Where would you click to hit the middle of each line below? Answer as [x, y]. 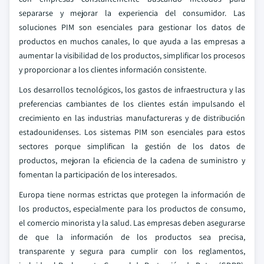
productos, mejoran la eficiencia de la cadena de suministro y [132, 160]
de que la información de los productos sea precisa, [132, 237]
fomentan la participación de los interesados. [98, 174]
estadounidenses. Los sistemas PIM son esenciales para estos [132, 132]
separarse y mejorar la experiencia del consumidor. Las [132, 13]
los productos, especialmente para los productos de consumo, [132, 209]
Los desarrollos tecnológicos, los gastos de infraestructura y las [132, 90]
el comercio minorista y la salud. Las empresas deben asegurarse [132, 223]
